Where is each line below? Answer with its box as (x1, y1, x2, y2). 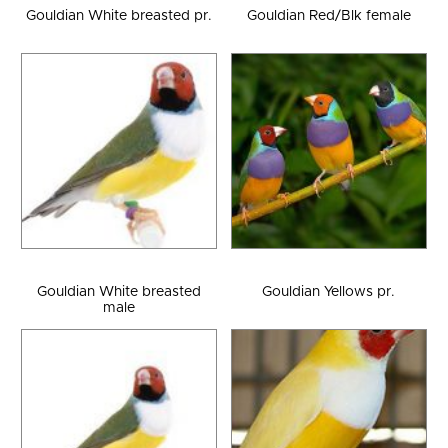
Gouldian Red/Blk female (246, 8, 411, 23)
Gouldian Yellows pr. (262, 285, 396, 300)
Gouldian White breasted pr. (26, 8, 213, 23)
